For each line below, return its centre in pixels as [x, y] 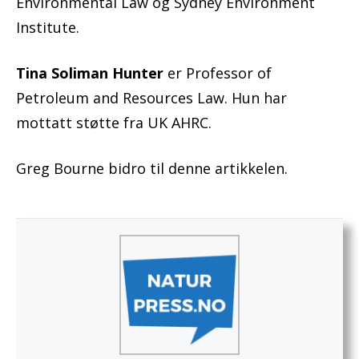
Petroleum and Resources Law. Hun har [151, 98]
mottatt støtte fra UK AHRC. [114, 123]
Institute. [48, 28]
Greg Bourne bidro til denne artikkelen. [152, 169]
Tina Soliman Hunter [90, 73]
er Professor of [218, 73]
